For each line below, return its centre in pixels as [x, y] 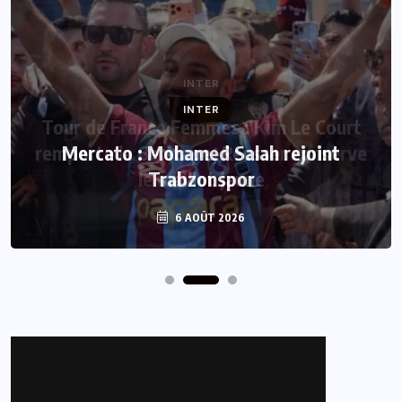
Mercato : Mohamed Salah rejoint [201, 152]
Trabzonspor [201, 178]
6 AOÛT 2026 [209, 217]
